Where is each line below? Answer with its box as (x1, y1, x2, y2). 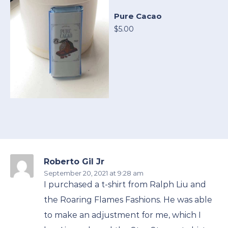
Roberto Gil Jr (44, 157, 104, 167)
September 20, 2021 (44, 169, 108, 178)
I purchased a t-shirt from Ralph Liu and (44, 180, 206, 190)
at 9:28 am (108, 169, 144, 178)
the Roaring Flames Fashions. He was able (44, 195, 212, 205)
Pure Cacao (114, 11, 162, 21)
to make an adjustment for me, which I (44, 210, 201, 220)
